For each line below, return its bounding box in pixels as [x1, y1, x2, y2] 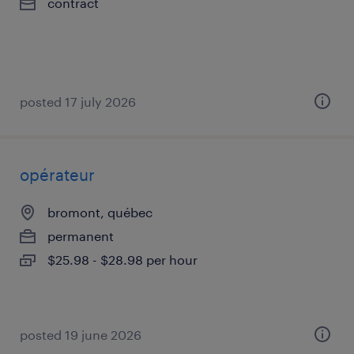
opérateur [20, 165, 95, 184]
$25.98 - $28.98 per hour [47, 252, 198, 267]
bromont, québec [47, 205, 153, 220]
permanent [47, 228, 114, 243]
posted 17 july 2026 [20, 94, 136, 109]
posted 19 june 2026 [20, 327, 141, 342]
